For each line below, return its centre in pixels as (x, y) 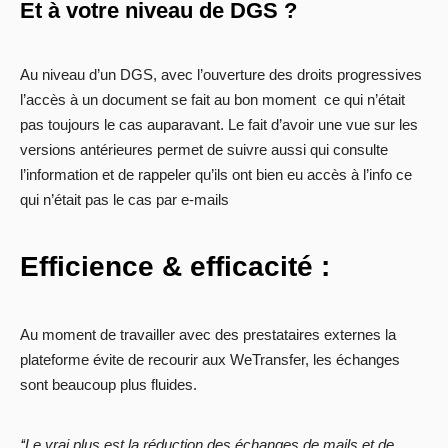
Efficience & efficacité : (175, 267)
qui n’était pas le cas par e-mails (124, 200)
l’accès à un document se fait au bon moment (168, 100)
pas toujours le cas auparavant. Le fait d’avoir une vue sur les (219, 125)
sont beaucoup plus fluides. (108, 385)
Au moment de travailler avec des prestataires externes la (208, 335)
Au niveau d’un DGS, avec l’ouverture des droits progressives (221, 75)
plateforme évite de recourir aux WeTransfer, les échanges (210, 360)
